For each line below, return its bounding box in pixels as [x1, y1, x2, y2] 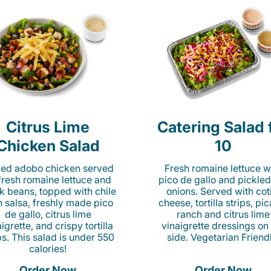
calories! [29, 243, 67, 255]
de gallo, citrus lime [4, 208, 91, 220]
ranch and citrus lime [177, 208, 270, 220]
